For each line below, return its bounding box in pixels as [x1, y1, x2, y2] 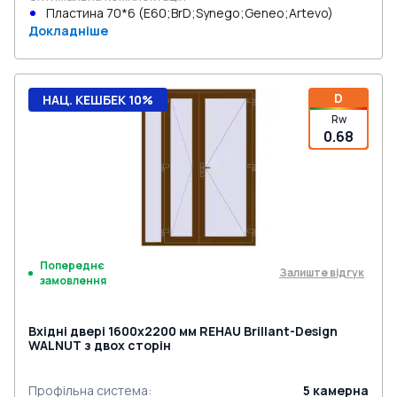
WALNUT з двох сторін [28, 337, 171, 354]
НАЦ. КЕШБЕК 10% [43, 91, 153, 108]
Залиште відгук [279, 265, 364, 280]
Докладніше [28, 22, 108, 39]
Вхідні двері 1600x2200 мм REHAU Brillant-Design [28, 323, 338, 339]
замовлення [40, 273, 106, 288]
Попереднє [40, 258, 105, 273]
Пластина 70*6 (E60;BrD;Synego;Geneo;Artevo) [46, 4, 333, 21]
